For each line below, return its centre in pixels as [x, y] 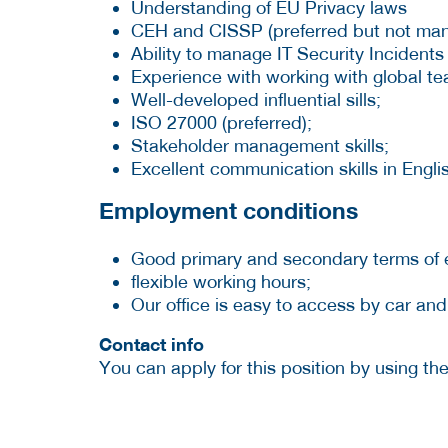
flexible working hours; [221, 282]
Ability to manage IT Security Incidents [287, 54]
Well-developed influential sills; [256, 100]
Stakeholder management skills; [260, 146]
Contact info [151, 344]
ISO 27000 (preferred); [221, 123]
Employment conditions [228, 210]
